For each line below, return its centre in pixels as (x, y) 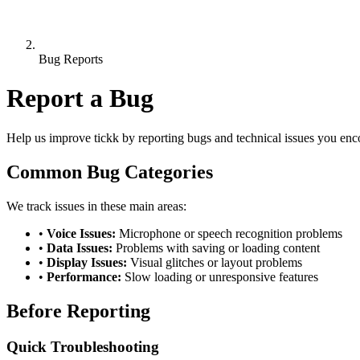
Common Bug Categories (110, 172)
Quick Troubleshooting (83, 346)
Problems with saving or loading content (216, 247)
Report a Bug (80, 98)
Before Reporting (78, 311)
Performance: (84, 276)
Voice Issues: (81, 233)
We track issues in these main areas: (96, 206)
